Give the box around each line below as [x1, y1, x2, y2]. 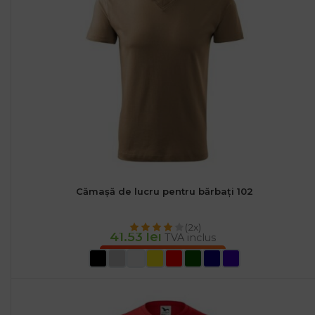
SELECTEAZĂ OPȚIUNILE [107, 252, 219, 263]
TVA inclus [165, 231, 217, 245]
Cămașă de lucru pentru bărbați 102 [76, 186, 254, 198]
